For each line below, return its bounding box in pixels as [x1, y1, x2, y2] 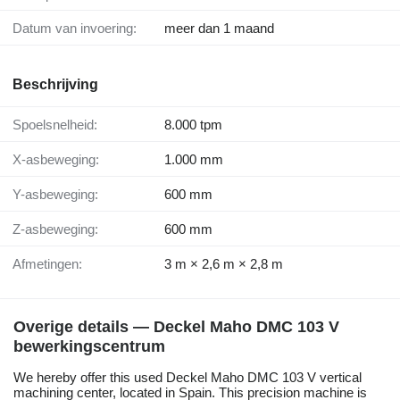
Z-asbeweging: [21, 221, 98, 237]
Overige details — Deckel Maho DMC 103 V [13, 318, 339, 337]
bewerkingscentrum [13, 337, 165, 356]
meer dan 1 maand [164, 21, 274, 37]
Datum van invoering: [22, 21, 137, 37]
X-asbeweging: [21, 152, 99, 168]
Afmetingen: [21, 256, 82, 272]
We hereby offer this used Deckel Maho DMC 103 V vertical [13, 370, 362, 386]
